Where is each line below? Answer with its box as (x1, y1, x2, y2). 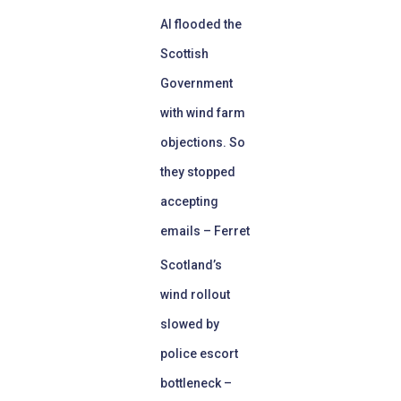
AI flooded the (160, 17, 242, 31)
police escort (160, 346, 238, 361)
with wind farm (160, 106, 245, 120)
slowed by (160, 317, 219, 331)
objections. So (160, 135, 245, 149)
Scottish (160, 47, 209, 61)
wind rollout (160, 287, 230, 302)
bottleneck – (160, 376, 232, 390)
